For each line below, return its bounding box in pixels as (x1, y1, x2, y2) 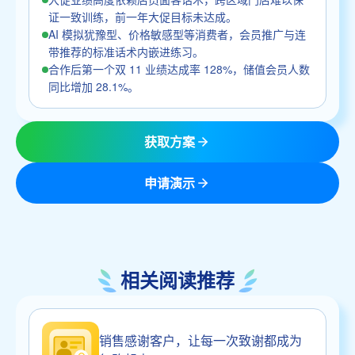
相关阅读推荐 (120, 269, 235, 292)
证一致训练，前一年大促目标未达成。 (48, 8, 237, 25)
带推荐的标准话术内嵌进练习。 (48, 43, 204, 59)
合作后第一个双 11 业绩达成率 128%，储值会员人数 (48, 60, 310, 77)
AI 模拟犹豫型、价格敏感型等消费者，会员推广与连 (48, 25, 306, 42)
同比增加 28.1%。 (48, 78, 139, 94)
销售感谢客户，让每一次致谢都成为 (99, 332, 302, 349)
